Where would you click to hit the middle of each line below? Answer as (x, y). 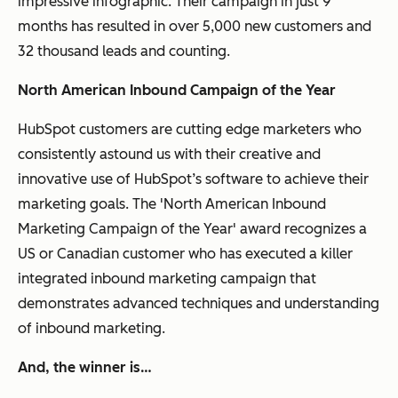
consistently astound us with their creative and (169, 154)
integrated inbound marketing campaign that (167, 278)
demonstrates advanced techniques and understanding (199, 303)
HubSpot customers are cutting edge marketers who (190, 129)
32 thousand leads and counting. (124, 51)
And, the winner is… (85, 367)
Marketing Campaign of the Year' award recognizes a (192, 228)
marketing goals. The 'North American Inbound (172, 203)
